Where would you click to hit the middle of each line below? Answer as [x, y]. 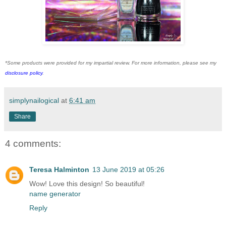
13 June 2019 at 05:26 [128, 169]
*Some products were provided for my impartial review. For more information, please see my [111, 63]
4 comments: [33, 143]
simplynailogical [34, 100]
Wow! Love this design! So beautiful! [87, 183]
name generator [55, 193]
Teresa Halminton [59, 169]
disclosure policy [24, 73]
